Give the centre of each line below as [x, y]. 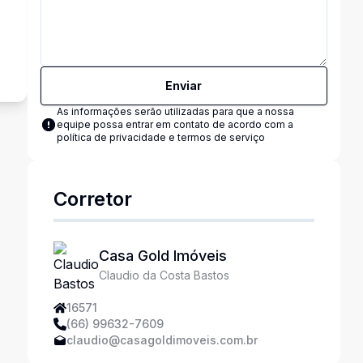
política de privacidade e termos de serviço [160, 137]
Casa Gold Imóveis [162, 256]
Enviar [184, 85]
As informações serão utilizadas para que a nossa [175, 111]
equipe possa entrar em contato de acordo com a [175, 124]
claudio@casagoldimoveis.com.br [162, 340]
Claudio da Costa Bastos [164, 275]
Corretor [92, 199]
